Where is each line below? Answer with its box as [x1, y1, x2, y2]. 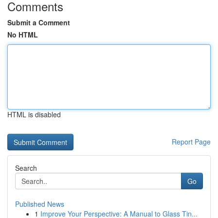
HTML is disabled [7, 109, 61, 119]
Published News [15, 199, 64, 209]
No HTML [7, 30, 38, 39]
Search [15, 163, 37, 173]
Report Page [172, 137, 211, 146]
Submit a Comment [7, 18, 70, 27]
